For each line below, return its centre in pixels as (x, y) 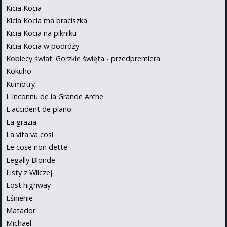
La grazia (21, 122)
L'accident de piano (39, 109)
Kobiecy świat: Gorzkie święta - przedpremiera (83, 58)
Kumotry (21, 84)
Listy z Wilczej (29, 172)
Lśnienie (20, 198)
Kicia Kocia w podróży (43, 46)
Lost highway (28, 185)
